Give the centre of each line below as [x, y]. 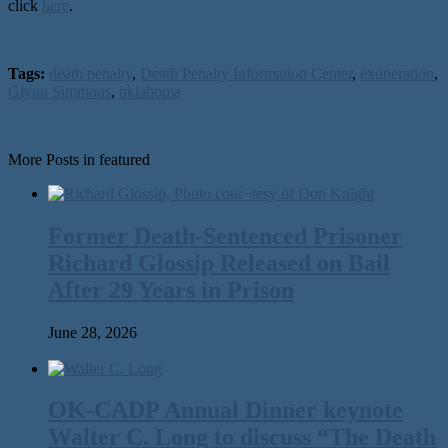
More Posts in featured [79, 159]
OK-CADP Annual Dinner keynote [225, 410]
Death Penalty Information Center [246, 73]
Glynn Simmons [59, 91]
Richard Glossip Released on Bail [219, 262]
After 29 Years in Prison [171, 289]
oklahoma [150, 91]
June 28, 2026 [92, 332]
